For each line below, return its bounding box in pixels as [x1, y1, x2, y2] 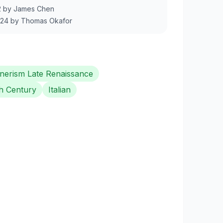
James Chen [13, 4, 54, 13]
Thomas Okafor [21, 16, 72, 25]
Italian [48, 84, 71, 95]
